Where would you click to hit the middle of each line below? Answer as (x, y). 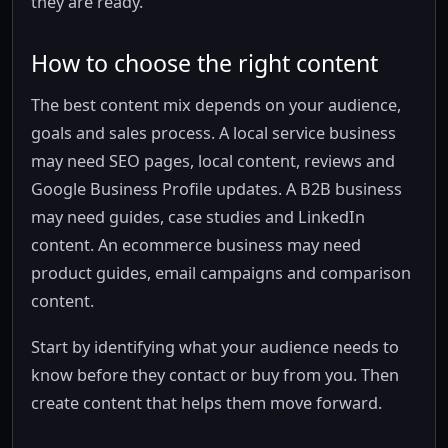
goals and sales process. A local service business (213, 133)
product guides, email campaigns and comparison (221, 273)
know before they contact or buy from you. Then (215, 375)
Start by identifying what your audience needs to (215, 347)
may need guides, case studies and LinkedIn (198, 217)
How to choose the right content (204, 63)
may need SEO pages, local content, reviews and (213, 161)
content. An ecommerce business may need (196, 245)
